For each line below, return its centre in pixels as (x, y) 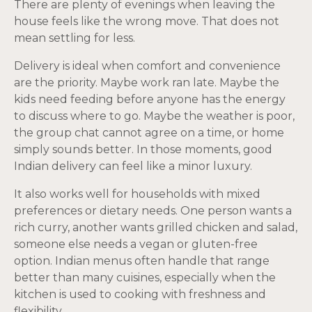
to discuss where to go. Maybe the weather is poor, (154, 116)
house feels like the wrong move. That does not (147, 21)
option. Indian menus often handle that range (142, 260)
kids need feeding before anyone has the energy (150, 99)
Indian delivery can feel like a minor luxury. (133, 166)
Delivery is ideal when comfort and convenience (147, 65)
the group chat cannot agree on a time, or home (149, 132)
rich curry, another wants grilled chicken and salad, (156, 227)
